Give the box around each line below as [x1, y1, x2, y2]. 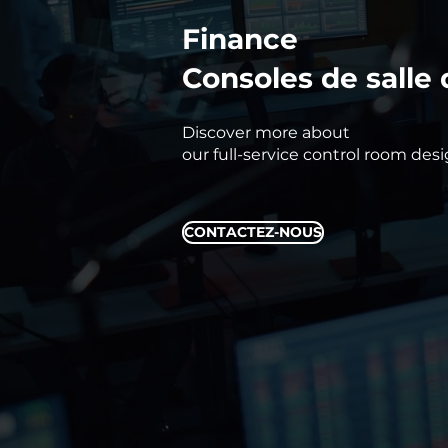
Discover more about [182, 123, 350, 142]
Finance [182, 22, 298, 56]
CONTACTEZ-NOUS [184, 223, 322, 241]
